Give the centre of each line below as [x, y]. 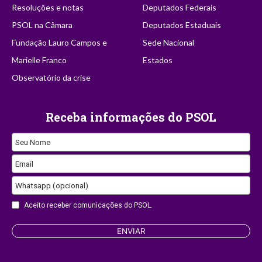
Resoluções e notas [48, 7]
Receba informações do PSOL [131, 117]
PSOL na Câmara [42, 25]
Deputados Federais [180, 7]
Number [26, 237]
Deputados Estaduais [182, 25]
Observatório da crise [51, 77]
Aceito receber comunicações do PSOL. [88, 206]
